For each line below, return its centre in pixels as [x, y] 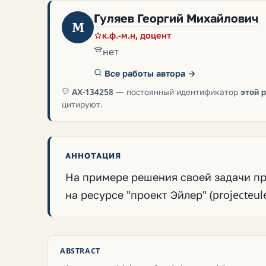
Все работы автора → [149, 73]
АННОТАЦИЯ [94, 156]
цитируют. [82, 104]
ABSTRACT [80, 251]
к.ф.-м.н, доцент [137, 35]
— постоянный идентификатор [177, 92]
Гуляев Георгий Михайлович [176, 18]
